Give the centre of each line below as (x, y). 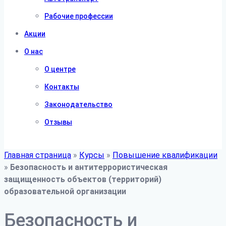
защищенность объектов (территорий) (83, 179)
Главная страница (38, 155)
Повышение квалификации (165, 155)
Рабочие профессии (79, 16)
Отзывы (58, 122)
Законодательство (78, 104)
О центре (60, 69)
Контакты (62, 87)
